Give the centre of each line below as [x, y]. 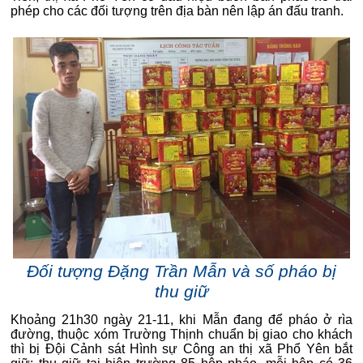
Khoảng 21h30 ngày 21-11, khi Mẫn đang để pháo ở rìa [181, 320]
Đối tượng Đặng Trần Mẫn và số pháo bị [181, 271]
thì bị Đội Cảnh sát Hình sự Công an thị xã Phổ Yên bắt [181, 349]
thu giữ [181, 292]
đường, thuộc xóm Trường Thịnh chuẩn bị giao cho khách [181, 334]
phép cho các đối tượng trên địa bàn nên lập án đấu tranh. [177, 11]
